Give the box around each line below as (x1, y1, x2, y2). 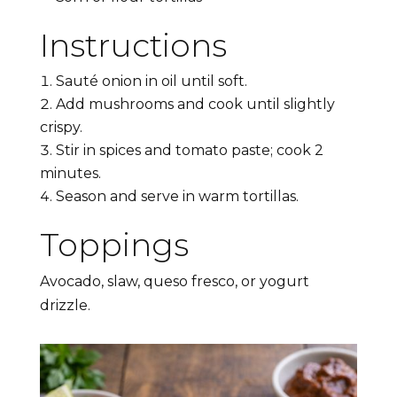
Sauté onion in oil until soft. (55, 73, 247, 90)
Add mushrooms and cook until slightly (55, 96, 335, 113)
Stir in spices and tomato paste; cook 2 (55, 142, 323, 160)
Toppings (39, 225, 189, 265)
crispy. (39, 119, 82, 136)
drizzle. (39, 297, 90, 315)
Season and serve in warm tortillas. (55, 188, 299, 206)
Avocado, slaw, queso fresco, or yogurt (39, 273, 309, 291)
